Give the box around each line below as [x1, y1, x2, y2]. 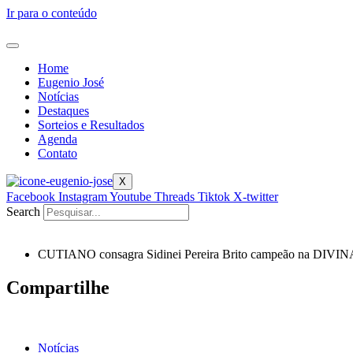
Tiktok [198, 190, 230, 203]
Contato [38, 147, 77, 160]
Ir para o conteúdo [6, 6, 97, 20]
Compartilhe [6, 277, 110, 298]
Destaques [38, 104, 89, 117]
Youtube [110, 190, 151, 203]
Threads [154, 190, 195, 203]
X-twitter [233, 190, 278, 203]
